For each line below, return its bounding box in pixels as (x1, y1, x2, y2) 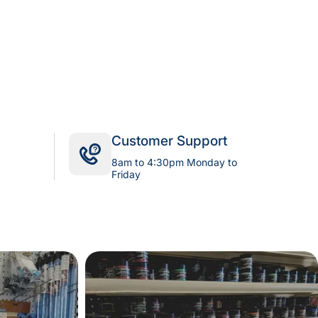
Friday (111, 168, 141, 181)
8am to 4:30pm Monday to (111, 156, 237, 169)
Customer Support (111, 133, 227, 150)
